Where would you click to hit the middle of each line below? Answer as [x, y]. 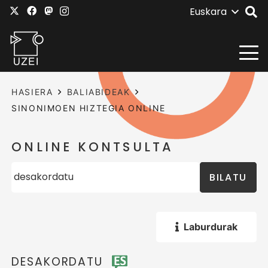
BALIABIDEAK [98, 92]
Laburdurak [210, 226]
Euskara [208, 12]
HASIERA [32, 92]
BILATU [228, 177]
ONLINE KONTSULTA [93, 147]
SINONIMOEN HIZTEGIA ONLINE [89, 108]
